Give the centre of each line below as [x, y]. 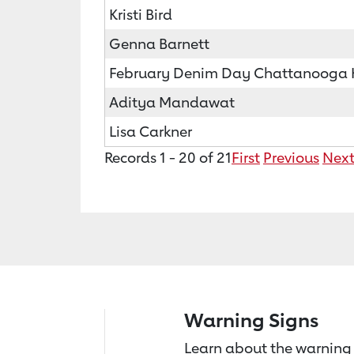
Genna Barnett [159, 43]
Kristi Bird [141, 14]
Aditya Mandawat [172, 102]
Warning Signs [251, 320]
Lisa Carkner [151, 131]
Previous [291, 157]
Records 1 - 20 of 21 [168, 157]
